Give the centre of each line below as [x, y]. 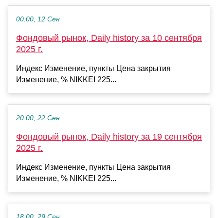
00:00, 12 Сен [38, 19]
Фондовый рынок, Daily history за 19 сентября [109, 136]
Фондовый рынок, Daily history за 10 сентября [109, 38]
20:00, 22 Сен [38, 118]
